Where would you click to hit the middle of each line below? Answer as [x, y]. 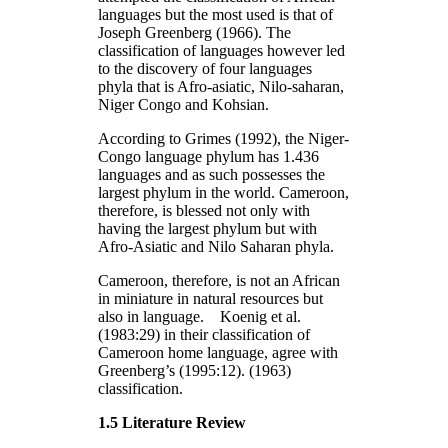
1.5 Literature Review [172, 422]
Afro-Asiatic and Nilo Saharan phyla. [216, 246]
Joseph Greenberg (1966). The [194, 32]
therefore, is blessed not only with [204, 210]
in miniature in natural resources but [210, 298]
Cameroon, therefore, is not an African [219, 280]
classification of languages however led [221, 50]
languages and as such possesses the [211, 174]
